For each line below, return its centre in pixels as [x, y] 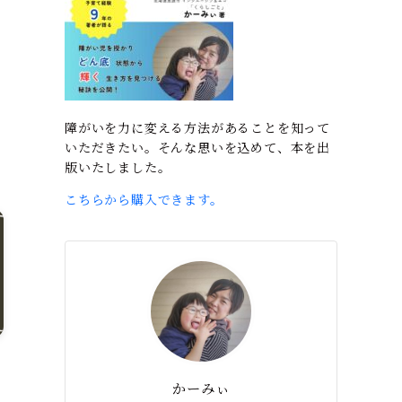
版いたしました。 [118, 167]
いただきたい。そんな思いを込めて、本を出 [197, 147]
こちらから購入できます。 [144, 199]
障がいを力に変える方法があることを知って [198, 127]
